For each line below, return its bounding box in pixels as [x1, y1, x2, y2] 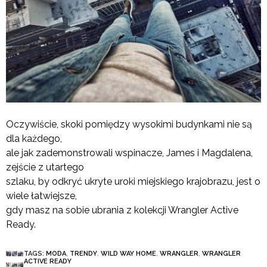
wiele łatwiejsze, [6, 190, 77, 202]
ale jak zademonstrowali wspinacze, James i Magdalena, [6, 147, 253, 159]
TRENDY [70, 250, 97, 258]
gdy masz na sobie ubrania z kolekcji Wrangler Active [6, 204, 238, 216]
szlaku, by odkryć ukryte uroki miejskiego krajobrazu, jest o [6, 176, 260, 188]
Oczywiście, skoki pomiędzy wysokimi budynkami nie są [6, 119, 252, 131]
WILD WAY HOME [101, 250, 156, 258]
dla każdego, [6, 133, 62, 145]
